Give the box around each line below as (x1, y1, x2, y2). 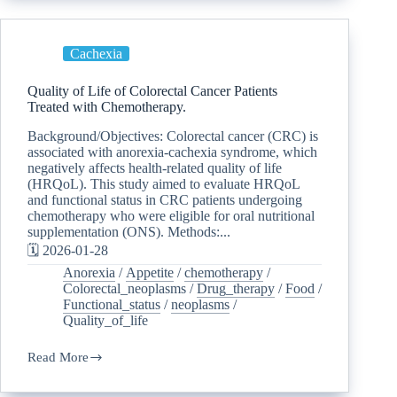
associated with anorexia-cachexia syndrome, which (27, 144, 317, 160)
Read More (27, 349, 89, 364)
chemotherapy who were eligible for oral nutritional (27, 207, 315, 223)
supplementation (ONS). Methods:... (27, 223, 230, 239)
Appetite (126, 264, 174, 280)
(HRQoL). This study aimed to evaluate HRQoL (27, 175, 300, 191)
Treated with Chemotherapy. (27, 99, 186, 115)
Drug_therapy (197, 280, 275, 296)
